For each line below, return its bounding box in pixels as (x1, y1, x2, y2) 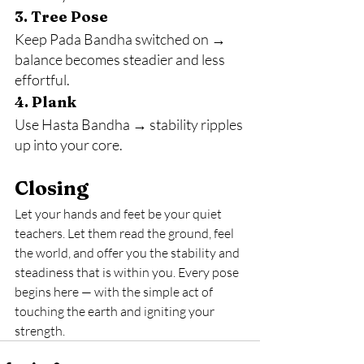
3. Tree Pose (15, 7, 108, 26)
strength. (15, 323, 65, 339)
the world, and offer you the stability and (15, 245, 242, 261)
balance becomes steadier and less (15, 50, 227, 68)
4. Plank (15, 93, 76, 111)
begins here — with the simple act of (15, 284, 215, 300)
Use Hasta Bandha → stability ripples (15, 115, 245, 133)
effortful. (15, 71, 70, 89)
